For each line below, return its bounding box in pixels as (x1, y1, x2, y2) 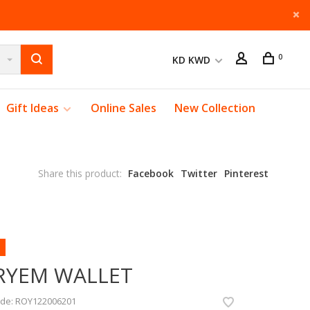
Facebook (128, 167, 174, 180)
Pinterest (224, 167, 268, 180)
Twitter (181, 167, 217, 180)
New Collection (174, 100, 255, 116)
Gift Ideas (6, 100, 59, 116)
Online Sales (91, 100, 156, 116)
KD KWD (172, 53, 213, 66)
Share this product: (38, 167, 122, 180)
